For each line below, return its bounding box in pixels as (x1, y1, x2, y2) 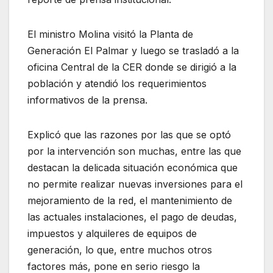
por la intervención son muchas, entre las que (27, 144, 241, 157)
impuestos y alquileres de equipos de (27, 227, 197, 239)
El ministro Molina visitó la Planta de (27, 27, 193, 40)
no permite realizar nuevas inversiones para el (27, 177, 243, 190)
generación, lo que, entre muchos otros (27, 243, 212, 256)
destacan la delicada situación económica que (27, 161, 238, 174)
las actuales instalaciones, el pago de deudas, (27, 210, 237, 223)
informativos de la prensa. (27, 93, 147, 106)
